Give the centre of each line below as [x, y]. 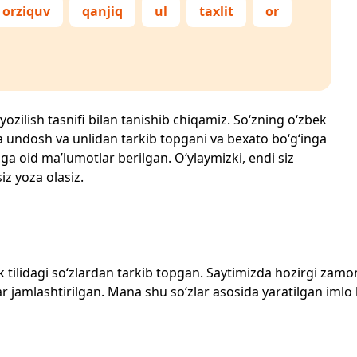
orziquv [26, 11]
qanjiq [102, 11]
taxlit [216, 11]
